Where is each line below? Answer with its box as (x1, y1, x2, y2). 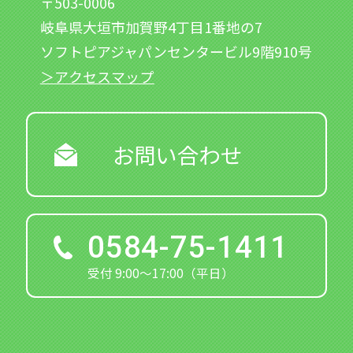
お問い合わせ (112, 138, 243, 170)
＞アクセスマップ (39, 65, 154, 87)
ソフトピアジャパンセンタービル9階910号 (39, 40, 312, 61)
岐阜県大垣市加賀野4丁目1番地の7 (39, 16, 262, 37)
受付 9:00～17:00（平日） (87, 264, 235, 282)
